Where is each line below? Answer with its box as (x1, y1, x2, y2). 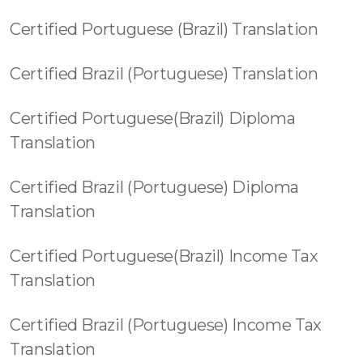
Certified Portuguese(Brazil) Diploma (10, 109, 296, 128)
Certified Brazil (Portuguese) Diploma (10, 177, 299, 197)
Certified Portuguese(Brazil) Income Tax (10, 246, 318, 266)
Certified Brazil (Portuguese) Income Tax (10, 315, 322, 335)
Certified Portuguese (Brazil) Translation (10, 19, 318, 39)
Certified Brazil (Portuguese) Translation (10, 64, 318, 83)
